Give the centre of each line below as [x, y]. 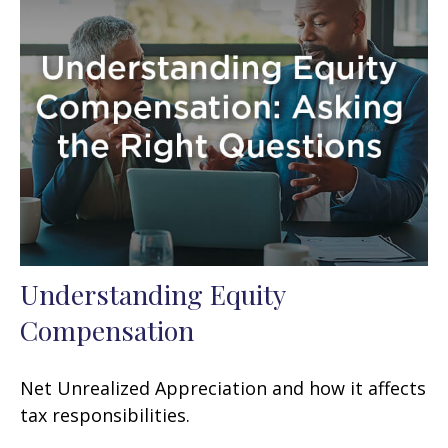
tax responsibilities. [105, 414]
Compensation [107, 329]
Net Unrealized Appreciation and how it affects [223, 387]
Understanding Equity [152, 293]
